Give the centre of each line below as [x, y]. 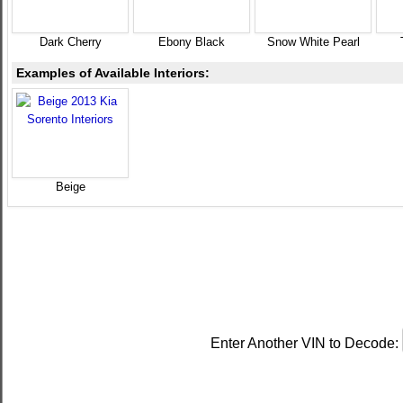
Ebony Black [192, 42]
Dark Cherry [70, 42]
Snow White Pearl [313, 42]
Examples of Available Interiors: [113, 73]
